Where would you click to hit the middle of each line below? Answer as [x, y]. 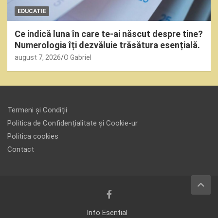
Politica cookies [33, 136]
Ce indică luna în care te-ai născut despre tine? [109, 34]
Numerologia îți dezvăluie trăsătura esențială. [107, 45]
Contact [21, 150]
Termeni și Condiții [37, 110]
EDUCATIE [32, 11]
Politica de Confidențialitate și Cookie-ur [73, 123]
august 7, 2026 [38, 58]
